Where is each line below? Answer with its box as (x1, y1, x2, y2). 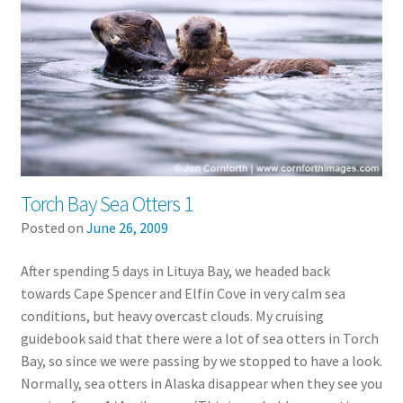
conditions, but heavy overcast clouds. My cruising (20, 306, 324, 325)
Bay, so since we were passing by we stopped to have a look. (20, 351, 382, 370)
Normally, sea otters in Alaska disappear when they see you (20, 373, 382, 392)
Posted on (20, 219, 86, 237)
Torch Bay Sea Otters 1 (20, 190, 193, 219)
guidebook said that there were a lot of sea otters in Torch (20, 328, 379, 347)
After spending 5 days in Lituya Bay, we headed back (20, 261, 330, 280)
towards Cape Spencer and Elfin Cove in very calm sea (20, 283, 345, 302)
